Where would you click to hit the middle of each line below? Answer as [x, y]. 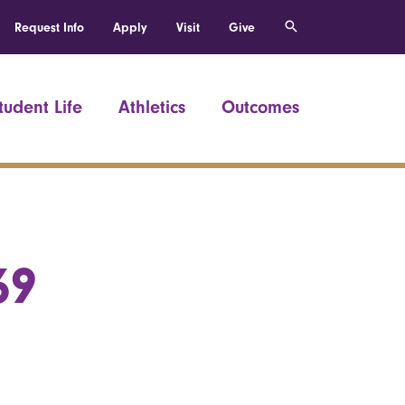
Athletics [152, 107]
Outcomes [260, 107]
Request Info [49, 28]
